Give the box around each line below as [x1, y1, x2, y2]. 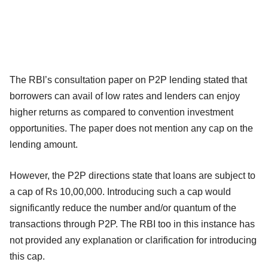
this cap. [10, 251, 45, 261]
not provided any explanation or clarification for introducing [10, 234, 257, 245]
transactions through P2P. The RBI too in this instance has [10, 218, 255, 229]
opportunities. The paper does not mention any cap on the [10, 123, 253, 133]
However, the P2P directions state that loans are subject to [10, 170, 255, 181]
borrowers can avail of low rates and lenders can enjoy [10, 90, 240, 101]
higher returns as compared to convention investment [10, 106, 233, 117]
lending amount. [10, 139, 78, 150]
